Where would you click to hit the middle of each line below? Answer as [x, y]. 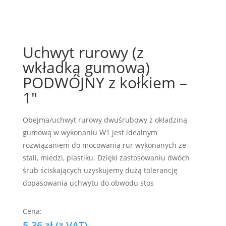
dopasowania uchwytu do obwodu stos [88, 183]
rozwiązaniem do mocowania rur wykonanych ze [104, 145]
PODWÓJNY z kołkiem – [105, 82]
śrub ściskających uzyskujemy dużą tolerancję [100, 170]
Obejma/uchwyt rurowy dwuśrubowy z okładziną [105, 120]
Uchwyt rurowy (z [83, 52]
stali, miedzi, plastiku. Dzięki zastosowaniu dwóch [106, 158]
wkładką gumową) [86, 67]
